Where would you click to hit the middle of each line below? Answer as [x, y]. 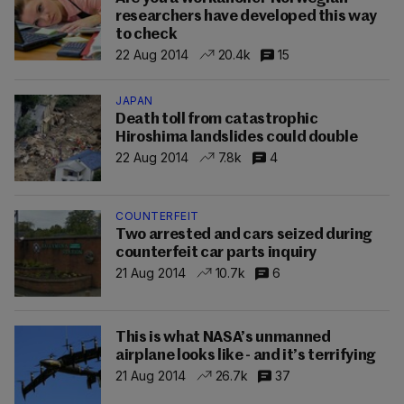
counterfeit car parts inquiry [216, 253]
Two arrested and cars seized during [244, 235]
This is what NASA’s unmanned [223, 338]
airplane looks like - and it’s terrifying [246, 356]
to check [147, 35]
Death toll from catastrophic [217, 119]
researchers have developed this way [247, 17]
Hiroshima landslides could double [237, 138]
